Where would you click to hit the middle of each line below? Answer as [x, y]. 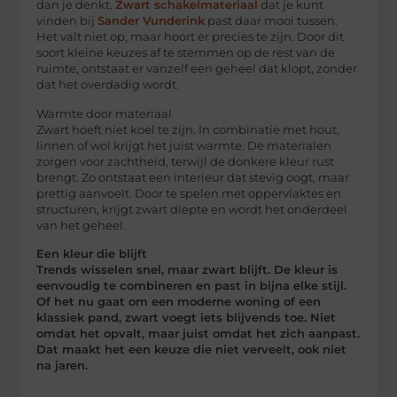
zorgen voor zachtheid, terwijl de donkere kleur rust [186, 161]
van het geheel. [82, 225]
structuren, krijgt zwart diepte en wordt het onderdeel [192, 209]
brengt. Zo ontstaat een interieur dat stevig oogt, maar [193, 177]
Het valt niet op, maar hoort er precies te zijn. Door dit [191, 37]
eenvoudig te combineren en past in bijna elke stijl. [192, 286]
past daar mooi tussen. [272, 21]
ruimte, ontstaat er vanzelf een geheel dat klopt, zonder [197, 69]
